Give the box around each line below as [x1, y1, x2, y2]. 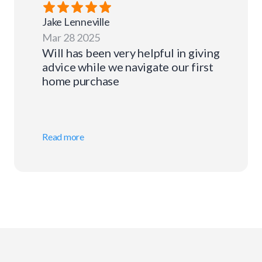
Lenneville [63, 15, 110, 28]
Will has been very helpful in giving [42, 45, 220, 60]
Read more [42, 130, 84, 142]
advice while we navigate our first [42, 59, 213, 74]
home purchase [42, 73, 119, 88]
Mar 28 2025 [42, 30, 100, 44]
